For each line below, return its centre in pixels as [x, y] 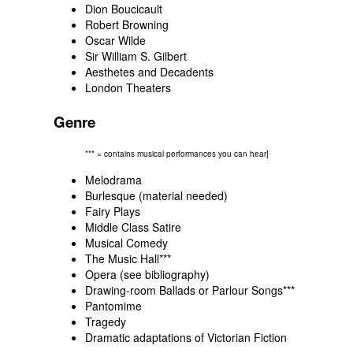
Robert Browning [127, 25]
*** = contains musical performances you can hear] [177, 154]
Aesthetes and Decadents [149, 72]
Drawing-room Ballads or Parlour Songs [184, 290]
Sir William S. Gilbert [136, 56]
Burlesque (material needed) [156, 196]
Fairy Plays [113, 212]
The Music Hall [122, 259]
